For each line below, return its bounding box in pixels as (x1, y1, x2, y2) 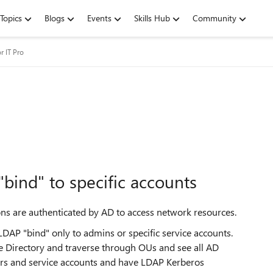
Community (193, 12, 236, 24)
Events (87, 12, 112, 24)
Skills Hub (134, 12, 170, 24)
